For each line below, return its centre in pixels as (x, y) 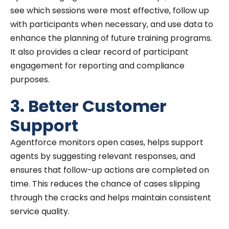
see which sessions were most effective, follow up (110, 10)
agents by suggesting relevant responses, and (103, 156)
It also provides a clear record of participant (99, 52)
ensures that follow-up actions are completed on (110, 170)
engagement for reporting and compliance (97, 65)
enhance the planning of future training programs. (111, 38)
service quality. (40, 211)
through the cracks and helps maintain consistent (111, 197)
